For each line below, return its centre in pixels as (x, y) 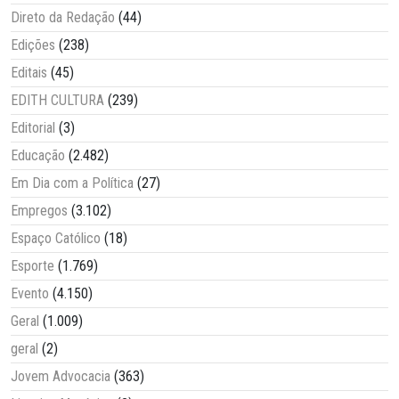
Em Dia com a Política (72, 183)
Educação (38, 156)
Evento (30, 294)
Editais (29, 73)
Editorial (33, 128)
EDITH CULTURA (57, 101)
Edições (33, 45)
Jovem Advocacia (61, 377)
